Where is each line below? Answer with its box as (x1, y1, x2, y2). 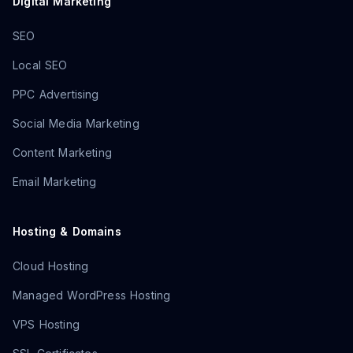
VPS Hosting (13, 318, 80, 331)
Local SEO (13, 58, 68, 72)
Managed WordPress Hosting (13, 288, 171, 302)
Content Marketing (13, 146, 113, 159)
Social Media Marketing (13, 117, 139, 130)
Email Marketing (13, 175, 97, 188)
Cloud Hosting (13, 259, 89, 273)
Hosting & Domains (13, 225, 121, 238)
